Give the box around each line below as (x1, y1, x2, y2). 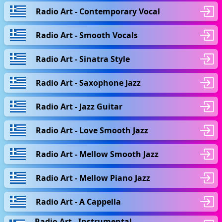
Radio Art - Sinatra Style (36, 53, 130, 64)
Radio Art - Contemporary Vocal (36, 5, 160, 17)
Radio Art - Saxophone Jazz (36, 77, 141, 88)
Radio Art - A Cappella (36, 196, 121, 207)
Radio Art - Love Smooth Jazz (36, 124, 148, 136)
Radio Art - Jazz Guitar (36, 101, 122, 112)
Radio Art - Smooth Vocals (36, 29, 138, 41)
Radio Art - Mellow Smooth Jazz (36, 148, 159, 160)
